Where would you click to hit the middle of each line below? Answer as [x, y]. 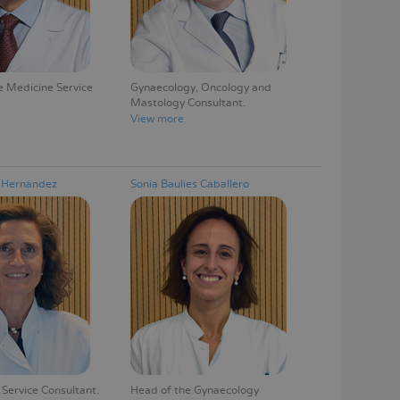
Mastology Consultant [186, 103]
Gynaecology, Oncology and [200, 87]
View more [157, 119]
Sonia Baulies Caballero [189, 184]
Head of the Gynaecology [194, 390]
